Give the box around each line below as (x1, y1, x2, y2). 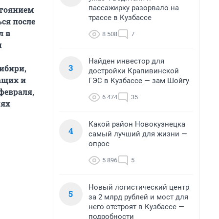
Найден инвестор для (88, 57, 164, 66)
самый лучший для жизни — (88, 130, 187, 138)
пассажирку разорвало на (88, 3, 179, 12)
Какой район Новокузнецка (88, 120, 185, 129)
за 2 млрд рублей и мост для (88, 193, 188, 201)
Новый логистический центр (88, 183, 189, 192)
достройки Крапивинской (88, 66, 179, 75)
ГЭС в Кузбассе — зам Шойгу (88, 76, 189, 85)
